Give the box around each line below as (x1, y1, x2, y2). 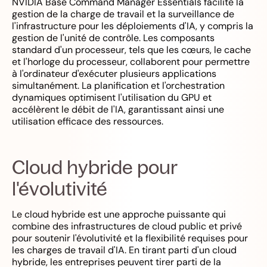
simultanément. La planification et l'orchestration (12, 79, 225, 92)
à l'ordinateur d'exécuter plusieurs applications (12, 67, 216, 80)
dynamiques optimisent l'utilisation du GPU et (12, 91, 212, 104)
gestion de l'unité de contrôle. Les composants (12, 32, 215, 44)
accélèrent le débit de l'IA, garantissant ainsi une (12, 103, 224, 116)
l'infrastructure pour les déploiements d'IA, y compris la (12, 20, 253, 32)
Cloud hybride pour (12, 155, 177, 179)
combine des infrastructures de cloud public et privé (12, 220, 242, 232)
